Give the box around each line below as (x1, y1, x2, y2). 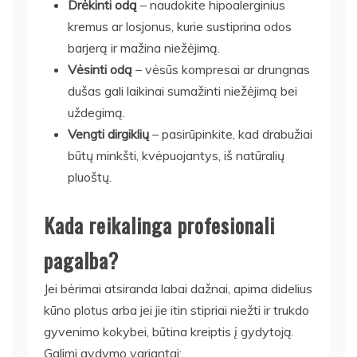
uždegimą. (68, 104, 125, 120)
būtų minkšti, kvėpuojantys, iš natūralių (68, 147, 284, 163)
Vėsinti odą (68, 61, 132, 77)
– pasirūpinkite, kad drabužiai (149, 126, 312, 142)
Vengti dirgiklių (68, 126, 149, 142)
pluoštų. (68, 169, 112, 185)
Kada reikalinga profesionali (44, 210, 275, 241)
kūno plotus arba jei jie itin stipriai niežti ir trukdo (44, 302, 309, 318)
